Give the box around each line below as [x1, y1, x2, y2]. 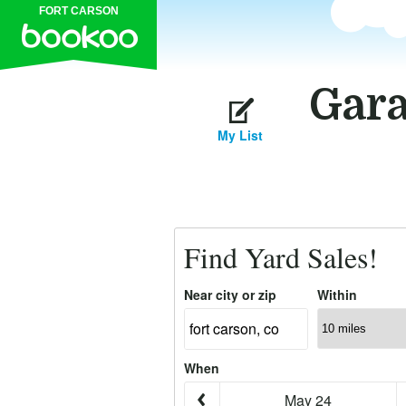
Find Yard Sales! [184, 237, 378, 276]
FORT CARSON [38, 5, 119, 17]
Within [317, 285, 357, 304]
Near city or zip [184, 285, 276, 304]
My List [217, 126, 263, 144]
